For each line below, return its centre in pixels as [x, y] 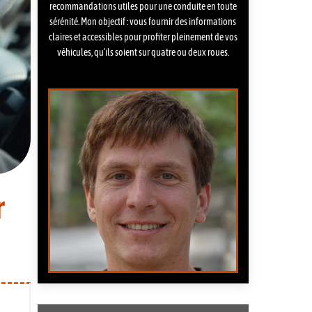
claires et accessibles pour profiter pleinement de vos [143, 37]
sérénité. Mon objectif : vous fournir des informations [143, 22]
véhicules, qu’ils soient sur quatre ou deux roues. [143, 53]
